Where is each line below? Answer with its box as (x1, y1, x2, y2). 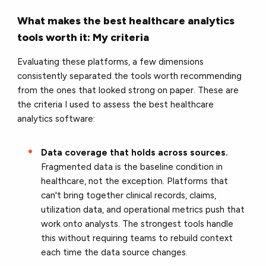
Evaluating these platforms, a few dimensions (17, 56, 204, 67)
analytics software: (17, 113, 96, 124)
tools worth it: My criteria (17, 30, 150, 44)
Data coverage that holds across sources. (41, 147, 229, 158)
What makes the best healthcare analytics (17, 14, 235, 27)
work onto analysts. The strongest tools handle (41, 218, 234, 229)
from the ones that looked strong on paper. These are (17, 84, 239, 96)
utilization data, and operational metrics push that (41, 204, 245, 215)
